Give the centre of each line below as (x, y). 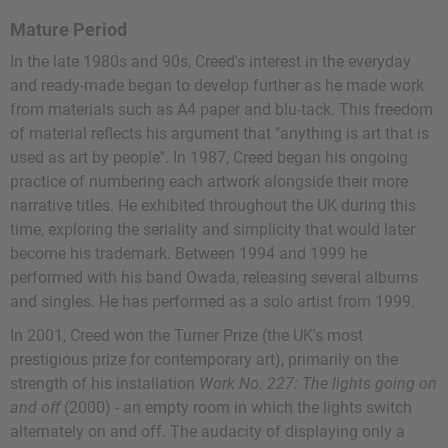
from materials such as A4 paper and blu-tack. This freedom (221, 110)
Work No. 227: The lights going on (318, 384)
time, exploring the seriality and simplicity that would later (212, 230)
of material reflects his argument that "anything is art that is (219, 134)
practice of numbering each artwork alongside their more (209, 182)
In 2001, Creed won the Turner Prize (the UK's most (186, 336)
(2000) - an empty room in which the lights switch (236, 408)
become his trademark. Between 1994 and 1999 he (188, 254)
